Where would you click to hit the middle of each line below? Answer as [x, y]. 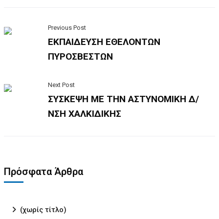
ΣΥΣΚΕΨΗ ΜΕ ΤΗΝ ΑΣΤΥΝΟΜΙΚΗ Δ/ [123, 99]
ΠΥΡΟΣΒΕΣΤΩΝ [80, 56]
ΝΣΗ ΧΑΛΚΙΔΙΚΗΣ [85, 114]
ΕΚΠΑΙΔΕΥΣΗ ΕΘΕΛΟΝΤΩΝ [104, 42]
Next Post [61, 85]
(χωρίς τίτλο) [43, 210]
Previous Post [67, 28]
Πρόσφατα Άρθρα [44, 172]
